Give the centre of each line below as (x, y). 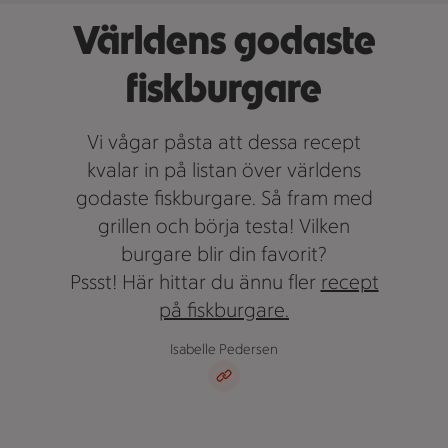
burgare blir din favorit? (224, 254)
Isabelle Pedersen (224, 349)
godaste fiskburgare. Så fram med (224, 198)
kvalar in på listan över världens (224, 170)
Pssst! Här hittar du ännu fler (195, 282)
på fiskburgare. (224, 310)
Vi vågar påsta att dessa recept (224, 142)
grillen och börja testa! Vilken (224, 226)
